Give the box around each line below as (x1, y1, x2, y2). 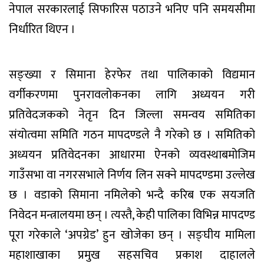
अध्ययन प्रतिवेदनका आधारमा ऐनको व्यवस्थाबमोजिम (9, 144, 255, 165)
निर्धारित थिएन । (9, 19, 75, 39)
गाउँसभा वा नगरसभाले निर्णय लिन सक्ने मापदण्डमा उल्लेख (9, 164, 255, 185)
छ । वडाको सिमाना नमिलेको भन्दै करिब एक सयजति (9, 184, 255, 205)
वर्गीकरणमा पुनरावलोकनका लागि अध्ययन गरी (9, 84, 255, 105)
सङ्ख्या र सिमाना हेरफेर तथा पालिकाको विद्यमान (9, 64, 255, 85)
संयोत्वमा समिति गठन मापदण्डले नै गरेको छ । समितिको (9, 124, 255, 145)
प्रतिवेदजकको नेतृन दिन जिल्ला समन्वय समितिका (9, 104, 255, 125)
